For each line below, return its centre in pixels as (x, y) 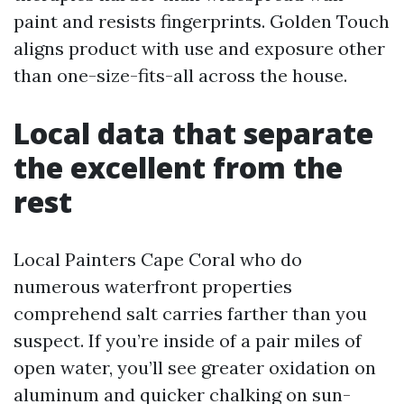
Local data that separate (193, 133)
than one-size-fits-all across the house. (180, 75)
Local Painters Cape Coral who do (158, 259)
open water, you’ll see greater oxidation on (195, 367)
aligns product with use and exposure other (199, 48)
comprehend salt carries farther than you (190, 313)
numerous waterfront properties (153, 286)
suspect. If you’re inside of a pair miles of (188, 340)
